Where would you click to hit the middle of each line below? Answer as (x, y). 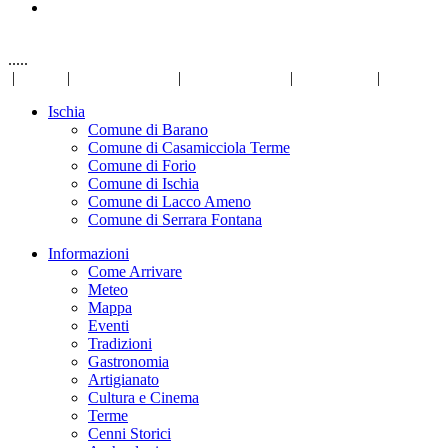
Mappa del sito (235, 77)
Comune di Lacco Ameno (169, 201)
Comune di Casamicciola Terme (189, 147)
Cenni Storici (129, 433)
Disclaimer (335, 77)
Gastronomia (128, 361)
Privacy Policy (124, 77)
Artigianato (123, 379)
